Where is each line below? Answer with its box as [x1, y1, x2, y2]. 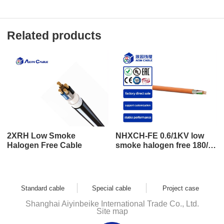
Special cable [92, 184, 131, 192]
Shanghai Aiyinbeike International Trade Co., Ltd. [25, 199, 199, 208]
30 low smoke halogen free [115, 150, 217, 159]
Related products [7, 29, 101, 42]
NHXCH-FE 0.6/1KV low [115, 131, 204, 140]
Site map [96, 207, 128, 216]
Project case [162, 184, 199, 192]
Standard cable [21, 184, 65, 192]
